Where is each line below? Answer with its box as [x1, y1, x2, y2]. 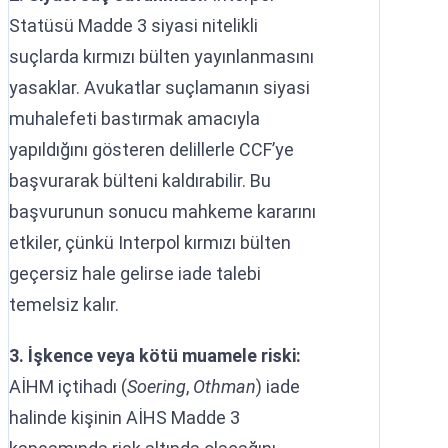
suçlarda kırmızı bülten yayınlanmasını [9, 45, 314, 67]
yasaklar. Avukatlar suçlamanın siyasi [9, 76, 310, 98]
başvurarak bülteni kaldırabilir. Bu [9, 169, 271, 191]
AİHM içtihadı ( [9, 375, 127, 397]
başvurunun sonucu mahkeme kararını [9, 200, 316, 222]
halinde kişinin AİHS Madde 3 [9, 406, 240, 428]
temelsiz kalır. [9, 293, 119, 315]
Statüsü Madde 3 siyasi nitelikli [9, 14, 258, 36]
